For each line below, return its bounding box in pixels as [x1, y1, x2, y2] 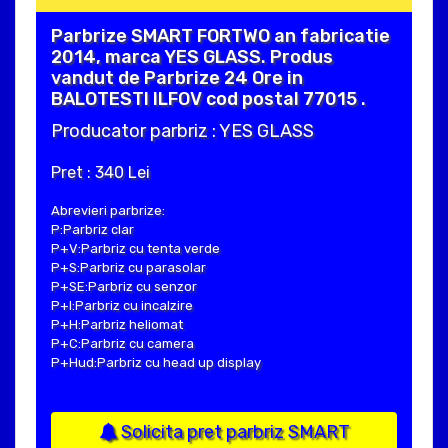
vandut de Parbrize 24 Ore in [51, 67, 303, 90]
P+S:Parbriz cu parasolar [51, 260, 206, 276]
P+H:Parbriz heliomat [51, 317, 183, 333]
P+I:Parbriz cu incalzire [51, 298, 193, 314]
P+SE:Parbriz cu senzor [51, 279, 197, 295]
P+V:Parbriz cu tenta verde [51, 241, 220, 257]
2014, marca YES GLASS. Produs [51, 46, 333, 69]
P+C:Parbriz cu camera [51, 336, 194, 352]
